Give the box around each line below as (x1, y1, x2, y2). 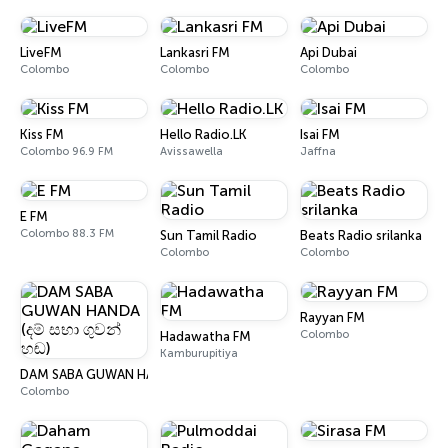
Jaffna (300, 145, 336, 158)
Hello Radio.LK (160, 127, 247, 142)
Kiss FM (20, 127, 64, 142)
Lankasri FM (160, 45, 230, 60)
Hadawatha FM (160, 329, 251, 344)
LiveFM (20, 45, 62, 60)
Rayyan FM (300, 310, 365, 325)
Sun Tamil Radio (160, 228, 257, 243)
